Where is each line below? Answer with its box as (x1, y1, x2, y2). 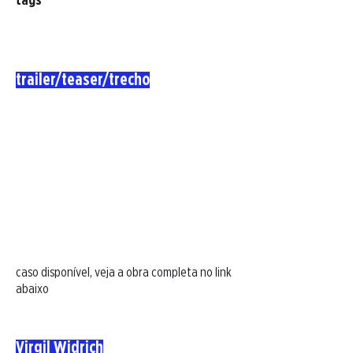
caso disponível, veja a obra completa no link (16, 266, 232, 279)
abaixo (16, 282, 49, 295)
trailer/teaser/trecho (16, 72, 150, 88)
